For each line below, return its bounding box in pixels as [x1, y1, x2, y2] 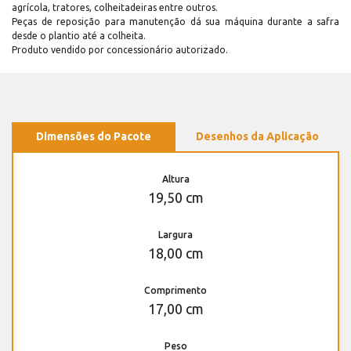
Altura [161, 173, 190, 184]
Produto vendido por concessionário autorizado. [12, 44, 228, 55]
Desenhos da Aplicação [196, 129, 319, 143]
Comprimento [144, 284, 207, 295]
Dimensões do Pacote [36, 129, 151, 143]
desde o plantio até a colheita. [12, 30, 146, 41]
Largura [158, 229, 193, 240]
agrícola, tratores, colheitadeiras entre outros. [12, 2, 218, 13]
